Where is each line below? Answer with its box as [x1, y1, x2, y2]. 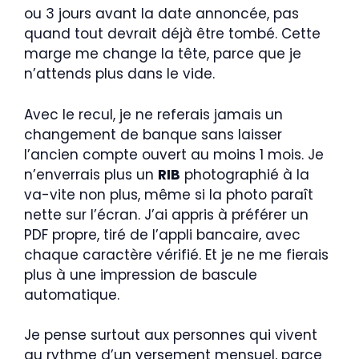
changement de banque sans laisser [24, 124, 282, 144]
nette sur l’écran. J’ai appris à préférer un [24, 204, 309, 224]
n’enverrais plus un [24, 164, 158, 184]
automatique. [24, 284, 119, 305]
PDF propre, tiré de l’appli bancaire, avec [24, 224, 301, 244]
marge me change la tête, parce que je [24, 44, 301, 63]
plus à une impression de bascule [24, 264, 257, 284]
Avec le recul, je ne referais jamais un [24, 104, 283, 124]
